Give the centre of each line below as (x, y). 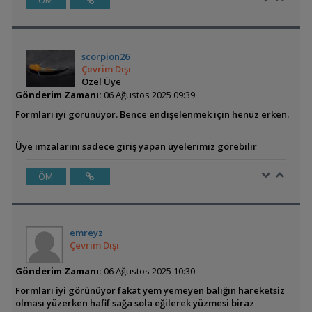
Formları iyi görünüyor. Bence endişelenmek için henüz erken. (152, 114)
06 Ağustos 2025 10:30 (148, 271)
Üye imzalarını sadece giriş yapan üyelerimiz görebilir (136, 146)
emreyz (86, 233)
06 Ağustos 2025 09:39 (148, 95)
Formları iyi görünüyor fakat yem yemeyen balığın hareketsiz (150, 290)
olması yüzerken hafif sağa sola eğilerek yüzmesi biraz (134, 303)
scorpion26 (106, 56)
